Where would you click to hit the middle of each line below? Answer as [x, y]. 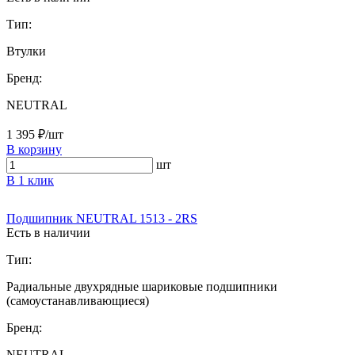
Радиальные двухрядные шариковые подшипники [142, 286]
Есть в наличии [48, 232]
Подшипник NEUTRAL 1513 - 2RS [102, 218]
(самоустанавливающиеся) [78, 300]
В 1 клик [30, 180]
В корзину [34, 149]
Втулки [26, 51]
